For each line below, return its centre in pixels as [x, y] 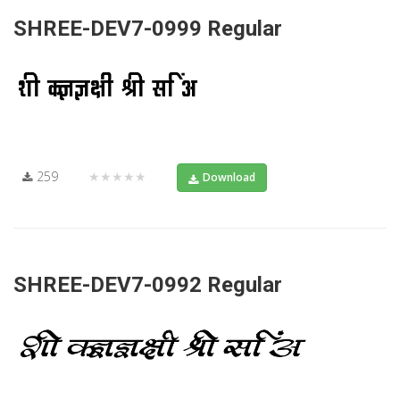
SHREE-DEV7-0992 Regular [148, 284]
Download [229, 177]
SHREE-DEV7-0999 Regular [148, 28]
